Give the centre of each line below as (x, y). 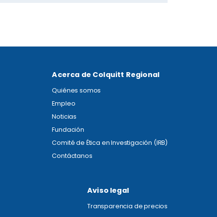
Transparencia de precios (127, 206)
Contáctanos (72, 155)
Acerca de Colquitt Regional (106, 74)
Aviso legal (108, 190)
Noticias (64, 116)
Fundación (68, 129)
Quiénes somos (77, 90)
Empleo (64, 103)
